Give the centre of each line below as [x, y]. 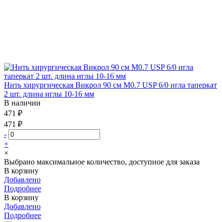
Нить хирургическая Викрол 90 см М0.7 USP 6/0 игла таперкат [111, 85]
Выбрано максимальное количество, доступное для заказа [102, 162]
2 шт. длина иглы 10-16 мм [49, 94]
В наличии [22, 103]
